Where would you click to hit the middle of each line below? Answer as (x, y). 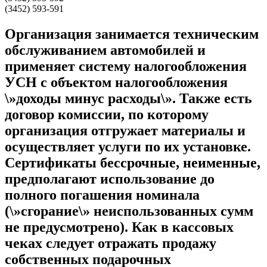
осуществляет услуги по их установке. (128, 146)
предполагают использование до (110, 178)
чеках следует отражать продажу (111, 243)
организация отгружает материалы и (125, 130)
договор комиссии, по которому (107, 114)
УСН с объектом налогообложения (116, 82)
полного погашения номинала (102, 195)
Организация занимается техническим (132, 34)
